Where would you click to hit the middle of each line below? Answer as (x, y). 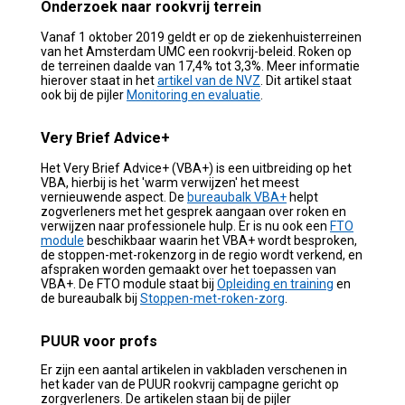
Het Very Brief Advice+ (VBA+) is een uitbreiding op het (196, 168)
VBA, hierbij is (80, 182)
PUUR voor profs (99, 341)
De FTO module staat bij (146, 283)
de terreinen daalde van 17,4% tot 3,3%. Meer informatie (200, 66)
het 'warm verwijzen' (179, 182)
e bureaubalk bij (94, 298)
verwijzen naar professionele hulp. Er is (151, 226)
